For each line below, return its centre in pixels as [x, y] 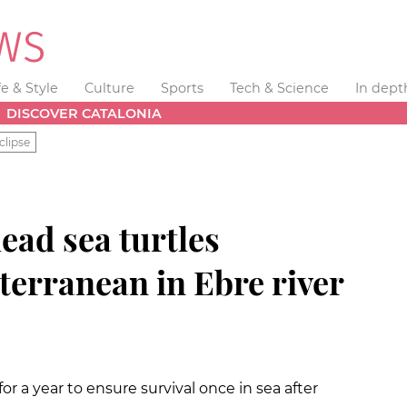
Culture [110, 88]
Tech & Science [279, 88]
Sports [182, 88]
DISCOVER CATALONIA [84, 113]
